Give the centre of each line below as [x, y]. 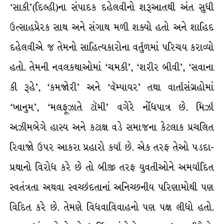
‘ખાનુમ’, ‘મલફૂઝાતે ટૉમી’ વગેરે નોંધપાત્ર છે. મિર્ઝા [112, 107]
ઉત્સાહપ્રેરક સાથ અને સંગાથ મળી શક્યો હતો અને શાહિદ [112, 27]
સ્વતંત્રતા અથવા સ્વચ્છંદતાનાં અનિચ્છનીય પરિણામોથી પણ [112, 187]
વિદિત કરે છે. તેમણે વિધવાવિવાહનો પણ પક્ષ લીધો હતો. [112, 207]
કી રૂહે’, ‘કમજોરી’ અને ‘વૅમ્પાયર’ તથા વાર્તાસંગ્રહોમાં [112, 87]
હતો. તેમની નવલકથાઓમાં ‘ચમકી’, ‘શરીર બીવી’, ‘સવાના [112, 67]
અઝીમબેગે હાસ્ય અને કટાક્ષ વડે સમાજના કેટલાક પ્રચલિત [112, 127]
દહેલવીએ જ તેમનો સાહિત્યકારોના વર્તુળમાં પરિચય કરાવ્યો [112, 47]
